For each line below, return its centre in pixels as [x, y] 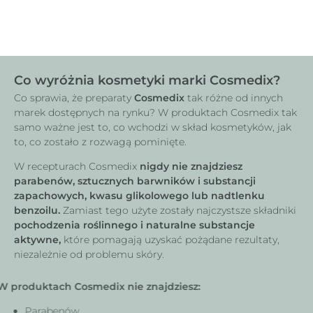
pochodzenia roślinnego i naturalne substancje [134, 223]
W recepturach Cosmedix [75, 164]
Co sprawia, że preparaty [74, 95]
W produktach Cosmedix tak [227, 110]
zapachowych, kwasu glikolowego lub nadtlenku [139, 193]
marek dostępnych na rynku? [85, 110]
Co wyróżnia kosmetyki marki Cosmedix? [147, 78]
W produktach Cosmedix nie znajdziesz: [117, 283]
